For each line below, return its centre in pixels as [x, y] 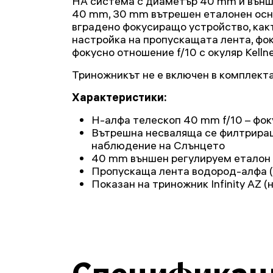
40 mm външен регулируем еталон [181, 158]
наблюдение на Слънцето [158, 145]
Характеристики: [119, 97]
